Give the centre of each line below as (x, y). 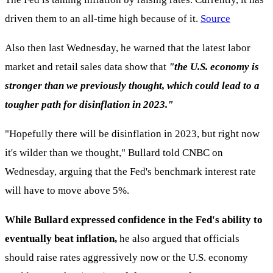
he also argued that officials (178, 239)
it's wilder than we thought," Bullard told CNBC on (114, 153)
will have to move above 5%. (67, 191)
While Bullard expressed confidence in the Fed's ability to (134, 220)
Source (215, 19)
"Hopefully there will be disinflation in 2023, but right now (132, 134)
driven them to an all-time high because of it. (103, 19)
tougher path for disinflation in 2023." (89, 105)
